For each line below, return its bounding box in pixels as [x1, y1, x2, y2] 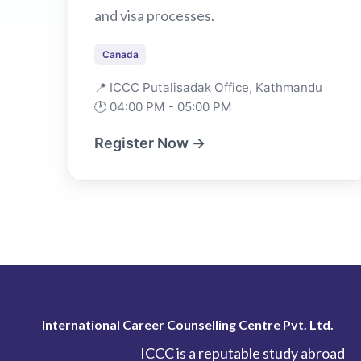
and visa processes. [94, 6, 214, 24]
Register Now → [94, 134, 205, 151]
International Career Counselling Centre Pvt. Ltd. [42, 316, 334, 332]
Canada [102, 48, 139, 60]
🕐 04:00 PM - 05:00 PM [94, 98, 232, 114]
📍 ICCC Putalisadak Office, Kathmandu [94, 79, 322, 95]
